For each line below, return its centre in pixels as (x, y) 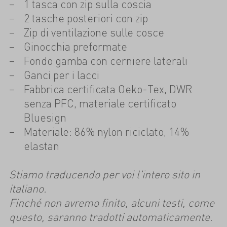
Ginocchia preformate (75, 46)
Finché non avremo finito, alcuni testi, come (111, 203)
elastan (41, 145)
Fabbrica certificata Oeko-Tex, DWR (108, 89)
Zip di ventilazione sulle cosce (94, 32)
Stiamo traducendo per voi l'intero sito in (104, 174)
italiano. (28, 188)
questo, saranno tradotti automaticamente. (111, 217)
